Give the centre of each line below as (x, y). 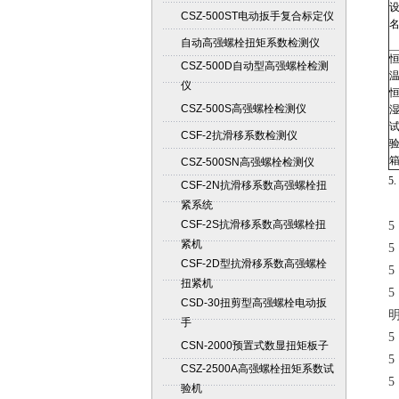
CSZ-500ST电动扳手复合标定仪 (257, 16)
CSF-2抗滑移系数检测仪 (239, 135)
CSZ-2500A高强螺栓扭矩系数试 (257, 369)
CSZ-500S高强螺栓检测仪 (243, 109)
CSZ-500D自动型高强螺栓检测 (254, 66)
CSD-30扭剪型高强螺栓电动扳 (253, 303)
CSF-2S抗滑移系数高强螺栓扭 (253, 224)
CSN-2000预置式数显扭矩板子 (254, 346)
